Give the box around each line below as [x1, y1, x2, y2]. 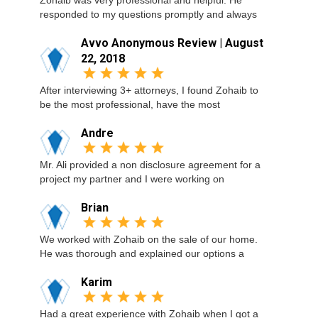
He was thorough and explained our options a [40, 248, 244, 259]
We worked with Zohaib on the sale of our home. [40, 234, 258, 245]
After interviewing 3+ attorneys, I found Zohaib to [40, 84, 258, 96]
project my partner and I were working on [40, 173, 224, 185]
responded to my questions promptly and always [40, 9, 257, 20]
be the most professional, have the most [40, 99, 220, 110]
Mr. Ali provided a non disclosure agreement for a [40, 159, 261, 170]
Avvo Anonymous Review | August [81, 36, 263, 50]
